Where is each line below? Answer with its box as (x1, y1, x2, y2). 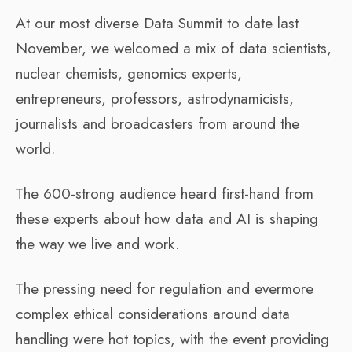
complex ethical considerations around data (16, 302, 290, 324)
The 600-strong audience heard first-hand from (16, 182, 313, 204)
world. (16, 137, 55, 159)
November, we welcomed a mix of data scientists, (16, 37, 332, 59)
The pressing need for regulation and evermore (16, 277, 313, 299)
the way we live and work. (16, 233, 179, 255)
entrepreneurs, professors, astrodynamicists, (16, 87, 294, 109)
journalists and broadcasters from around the (16, 112, 299, 134)
